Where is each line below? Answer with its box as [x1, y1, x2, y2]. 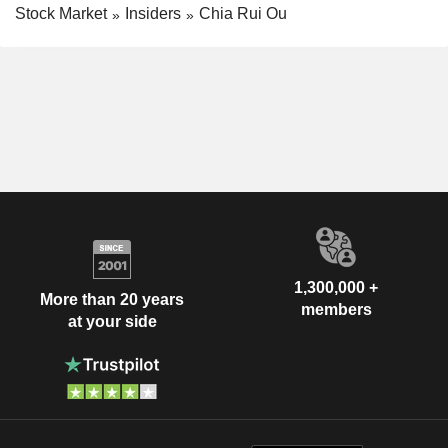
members [300, 300, 372, 318]
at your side [67, 313, 157, 331]
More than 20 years [40, 291, 184, 309]
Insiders [125, 4, 181, 22]
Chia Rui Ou [199, 4, 287, 22]
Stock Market [15, 4, 107, 22]
